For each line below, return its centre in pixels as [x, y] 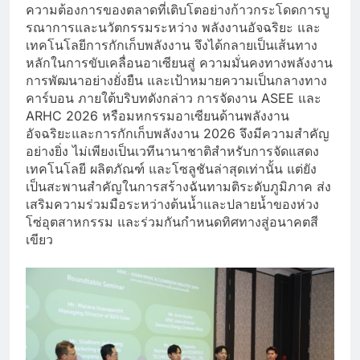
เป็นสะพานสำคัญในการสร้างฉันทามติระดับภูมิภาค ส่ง [178, 186]
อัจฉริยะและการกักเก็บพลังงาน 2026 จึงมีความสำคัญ [178, 133]
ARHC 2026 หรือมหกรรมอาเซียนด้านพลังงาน [157, 115]
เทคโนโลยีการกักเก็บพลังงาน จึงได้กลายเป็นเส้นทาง [172, 45]
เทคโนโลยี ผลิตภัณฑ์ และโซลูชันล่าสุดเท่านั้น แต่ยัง [171, 168]
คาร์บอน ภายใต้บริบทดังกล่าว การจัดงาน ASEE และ [174, 98]
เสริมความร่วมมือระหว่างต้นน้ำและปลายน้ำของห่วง [172, 204]
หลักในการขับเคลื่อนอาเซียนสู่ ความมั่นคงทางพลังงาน [179, 62]
